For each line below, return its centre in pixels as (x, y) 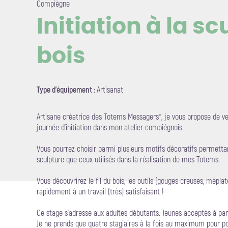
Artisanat (110, 90)
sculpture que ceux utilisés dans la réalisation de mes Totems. (128, 160)
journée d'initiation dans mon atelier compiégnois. (110, 128)
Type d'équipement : (67, 90)
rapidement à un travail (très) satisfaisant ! (100, 192)
